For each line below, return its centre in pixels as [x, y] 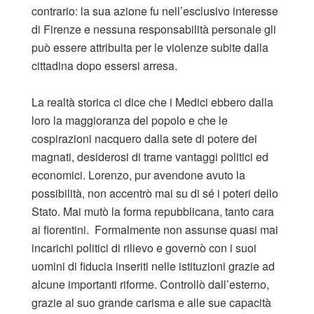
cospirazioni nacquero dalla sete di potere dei [144, 138]
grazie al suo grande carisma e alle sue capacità [151, 302]
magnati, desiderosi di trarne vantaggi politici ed [150, 156]
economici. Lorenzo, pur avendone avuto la [138, 175]
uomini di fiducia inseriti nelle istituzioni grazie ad [153, 266]
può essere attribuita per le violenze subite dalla [150, 47]
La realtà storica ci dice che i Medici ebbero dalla [152, 102]
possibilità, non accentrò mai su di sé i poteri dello [155, 193]
